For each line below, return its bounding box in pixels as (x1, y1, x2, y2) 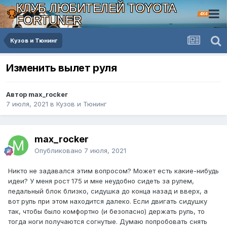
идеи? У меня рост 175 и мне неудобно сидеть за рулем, (8, 177, 194, 185)
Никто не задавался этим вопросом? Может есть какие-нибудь (8, 167, 219, 175)
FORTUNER (16, 13, 82, 27)
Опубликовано (34, 146, 84, 155)
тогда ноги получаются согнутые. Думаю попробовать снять (8, 217, 207, 226)
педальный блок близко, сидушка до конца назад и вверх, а (8, 187, 208, 196)
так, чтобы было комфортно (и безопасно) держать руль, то (8, 207, 205, 216)
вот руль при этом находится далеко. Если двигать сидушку (8, 197, 207, 206)
